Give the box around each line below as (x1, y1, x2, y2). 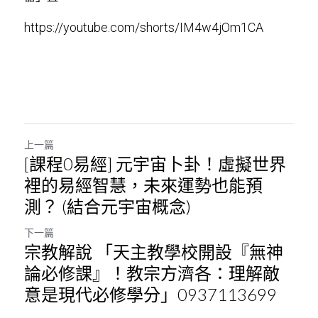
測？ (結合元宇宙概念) (24, 195, 191, 216)
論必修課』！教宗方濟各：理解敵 (24, 262, 280, 283)
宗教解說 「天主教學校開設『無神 (24, 241, 283, 262)
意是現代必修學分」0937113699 (24, 283, 277, 305)
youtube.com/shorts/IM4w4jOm (63, 19, 241, 35)
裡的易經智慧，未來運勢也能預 (24, 174, 263, 195)
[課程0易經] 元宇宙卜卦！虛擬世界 (24, 153, 286, 174)
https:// (24, 19, 63, 35)
